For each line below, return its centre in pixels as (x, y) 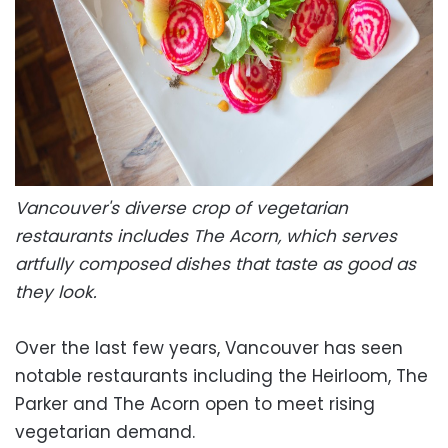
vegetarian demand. (105, 431)
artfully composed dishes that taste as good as (215, 263)
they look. (58, 291)
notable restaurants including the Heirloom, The (221, 375)
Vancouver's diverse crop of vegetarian (181, 207)
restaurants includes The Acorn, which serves (206, 235)
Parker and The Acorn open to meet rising (195, 403)
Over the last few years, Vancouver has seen (209, 347)
